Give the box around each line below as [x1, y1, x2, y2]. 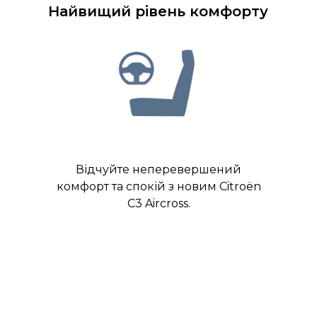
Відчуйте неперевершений [76, 163, 241, 177]
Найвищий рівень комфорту [48, 3, 268, 21]
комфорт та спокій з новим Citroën [56, 180, 261, 194]
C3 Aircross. [127, 197, 190, 211]
